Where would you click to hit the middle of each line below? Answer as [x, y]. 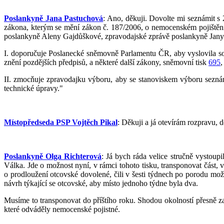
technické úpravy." [33, 88]
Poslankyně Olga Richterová [53, 156]
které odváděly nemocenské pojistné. [62, 209]
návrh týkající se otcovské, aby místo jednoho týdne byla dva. [101, 183]
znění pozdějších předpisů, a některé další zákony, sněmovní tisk [106, 62]
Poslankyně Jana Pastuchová [54, 18]
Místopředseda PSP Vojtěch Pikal [61, 122]
